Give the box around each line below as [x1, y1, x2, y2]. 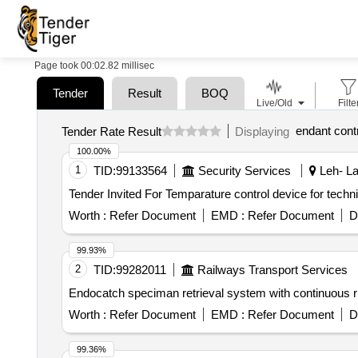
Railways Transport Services [197, 263, 348, 276]
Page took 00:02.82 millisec [34, 60, 154, 71]
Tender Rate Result [61, 124, 161, 138]
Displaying [234, 124, 296, 138]
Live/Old [256, 97, 292, 109]
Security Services [197, 164, 291, 177]
